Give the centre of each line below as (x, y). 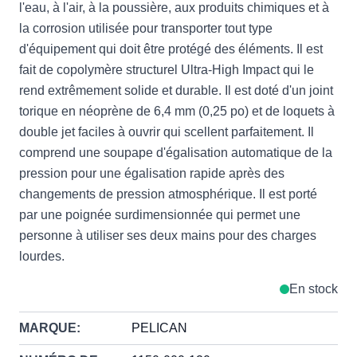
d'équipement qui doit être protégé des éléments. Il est (171, 49)
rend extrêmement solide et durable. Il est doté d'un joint (176, 90)
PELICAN (160, 328)
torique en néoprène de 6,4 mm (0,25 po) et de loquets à (177, 111)
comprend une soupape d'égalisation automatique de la (176, 152)
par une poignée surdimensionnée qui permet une (160, 214)
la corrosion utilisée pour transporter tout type (146, 28)
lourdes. (42, 256)
